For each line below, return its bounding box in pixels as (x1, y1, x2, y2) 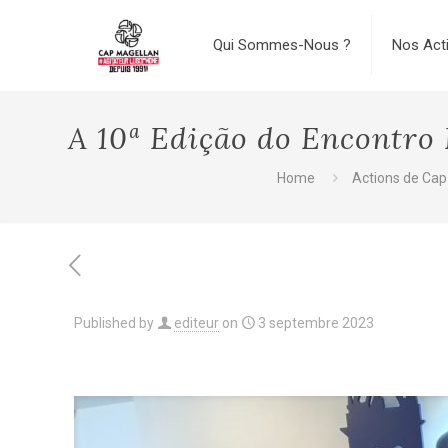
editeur (174, 315, 219, 331)
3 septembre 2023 (258, 315, 374, 331)
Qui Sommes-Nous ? (212, 36, 351, 54)
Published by (74, 315, 154, 331)
